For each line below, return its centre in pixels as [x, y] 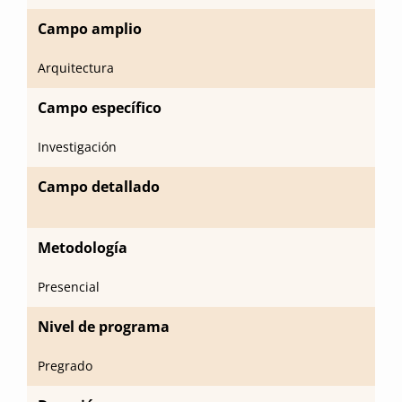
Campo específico [100, 108]
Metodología [83, 248]
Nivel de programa [104, 327]
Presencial [69, 287]
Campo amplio [90, 29]
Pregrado [65, 366]
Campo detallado [99, 187]
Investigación [77, 147]
